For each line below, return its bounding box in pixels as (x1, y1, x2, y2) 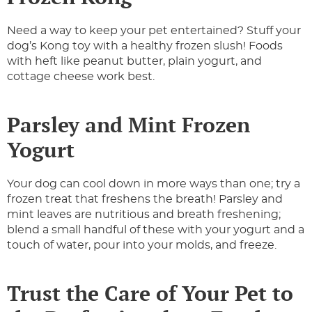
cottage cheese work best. (7, 71, 160, 83)
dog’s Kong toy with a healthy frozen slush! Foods (7, 40, 283, 52)
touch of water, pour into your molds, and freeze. (7, 240, 276, 251)
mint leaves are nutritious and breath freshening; (7, 209, 281, 221)
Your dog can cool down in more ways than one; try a (7, 178, 300, 190)
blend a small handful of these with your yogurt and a (7, 224, 304, 236)
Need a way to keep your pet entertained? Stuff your (7, 25, 301, 37)
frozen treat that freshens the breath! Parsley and (7, 194, 283, 205)
